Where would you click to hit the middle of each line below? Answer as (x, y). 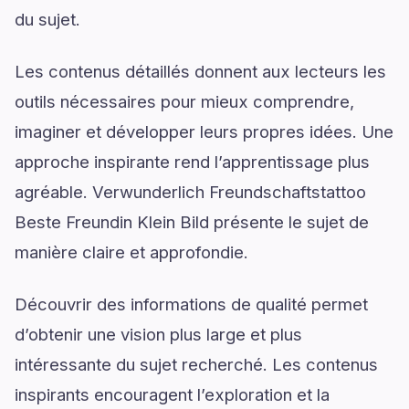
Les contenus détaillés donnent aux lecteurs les (200, 71)
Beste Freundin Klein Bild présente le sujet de (192, 222)
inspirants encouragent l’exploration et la (172, 394)
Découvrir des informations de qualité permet (191, 304)
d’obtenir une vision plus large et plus (158, 334)
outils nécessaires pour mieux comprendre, (184, 101)
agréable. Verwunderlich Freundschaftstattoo (190, 192)
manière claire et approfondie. (131, 252)
